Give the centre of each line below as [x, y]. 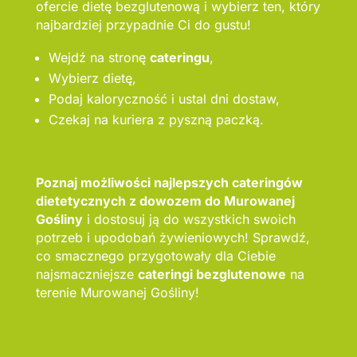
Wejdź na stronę [99, 58]
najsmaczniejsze [86, 275]
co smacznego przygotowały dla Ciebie [155, 256]
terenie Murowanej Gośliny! [117, 293]
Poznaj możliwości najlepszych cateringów [169, 183]
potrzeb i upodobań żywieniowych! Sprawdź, [173, 238]
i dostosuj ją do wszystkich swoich [189, 220]
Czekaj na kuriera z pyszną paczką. [156, 120]
